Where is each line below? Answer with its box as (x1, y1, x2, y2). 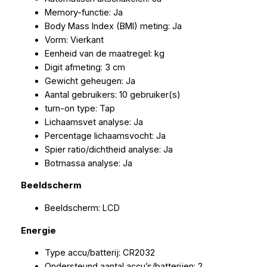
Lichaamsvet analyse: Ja (44, 116, 143, 128)
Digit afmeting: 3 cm (44, 61, 125, 73)
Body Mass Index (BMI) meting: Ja (44, 20, 182, 32)
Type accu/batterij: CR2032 (44, 247, 155, 259)
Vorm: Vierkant (44, 34, 104, 45)
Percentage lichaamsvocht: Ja (44, 130, 166, 141)
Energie (20, 225, 56, 236)
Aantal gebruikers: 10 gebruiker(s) (44, 89, 181, 100)
